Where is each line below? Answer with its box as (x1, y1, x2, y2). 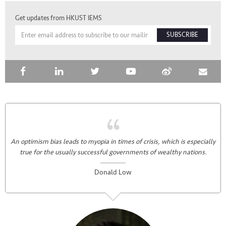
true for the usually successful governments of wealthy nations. (20, 147, 206, 158)
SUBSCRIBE (166, 30, 198, 40)
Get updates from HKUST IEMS (15, 13, 102, 24)
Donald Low (94, 167, 132, 178)
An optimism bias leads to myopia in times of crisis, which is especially (11, 136, 215, 147)
